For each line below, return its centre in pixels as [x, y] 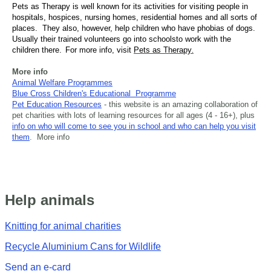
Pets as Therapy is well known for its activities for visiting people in [130, 6]
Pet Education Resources [57, 104]
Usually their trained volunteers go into [80, 39]
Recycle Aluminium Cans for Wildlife [83, 246]
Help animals [50, 200]
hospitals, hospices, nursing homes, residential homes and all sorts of [135, 17]
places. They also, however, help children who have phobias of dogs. [135, 28]
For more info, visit [100, 50]
